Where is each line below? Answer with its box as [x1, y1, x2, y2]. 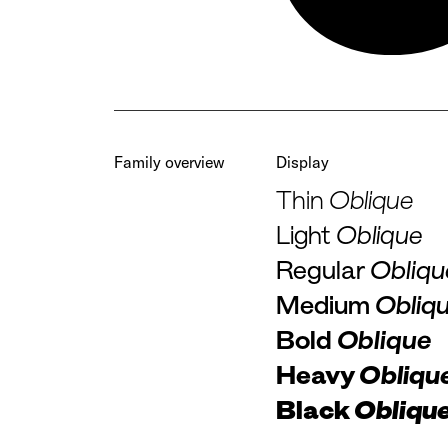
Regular [276, 254, 366, 286]
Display [276, 151, 330, 172]
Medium [276, 289, 371, 321]
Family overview [114, 151, 226, 172]
